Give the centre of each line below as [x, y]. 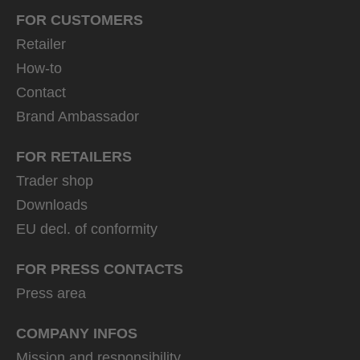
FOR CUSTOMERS [80, 20]
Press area [51, 294]
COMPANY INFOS [77, 334]
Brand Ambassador [78, 117]
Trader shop [55, 181]
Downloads [52, 205]
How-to [39, 69]
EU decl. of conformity [87, 229]
